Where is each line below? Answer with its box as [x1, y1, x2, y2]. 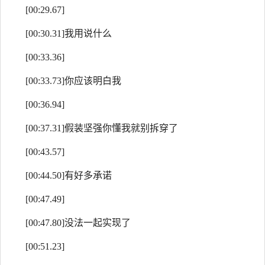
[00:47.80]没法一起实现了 [25, 218, 131, 228]
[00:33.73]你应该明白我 [25, 76, 121, 86]
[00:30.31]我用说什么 [25, 28, 112, 38]
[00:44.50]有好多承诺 [25, 170, 112, 180]
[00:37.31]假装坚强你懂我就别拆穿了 [25, 123, 178, 133]
